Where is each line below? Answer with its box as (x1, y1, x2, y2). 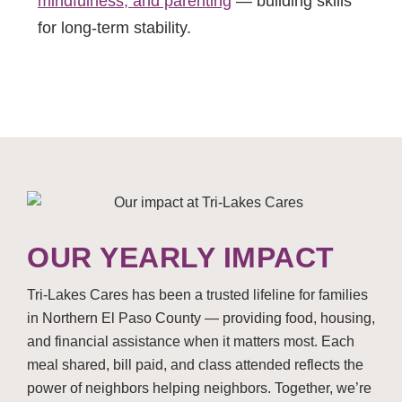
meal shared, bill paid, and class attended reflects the (27, 357, 363, 373)
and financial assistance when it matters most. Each (27, 334, 354, 350)
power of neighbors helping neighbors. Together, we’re (27, 380, 371, 397)
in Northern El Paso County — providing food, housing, (27, 310, 375, 327)
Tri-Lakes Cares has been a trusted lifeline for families (27, 287, 368, 303)
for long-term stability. (38, 19, 191, 38)
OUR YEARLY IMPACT (27, 241, 335, 275)
